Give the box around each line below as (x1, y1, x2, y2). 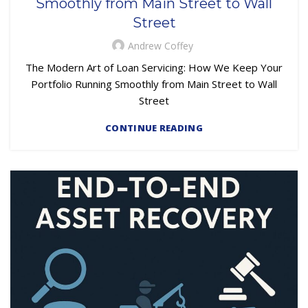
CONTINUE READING (105, 122, 203, 135)
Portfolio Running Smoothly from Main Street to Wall (31, 77, 277, 91)
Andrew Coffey (127, 39, 193, 53)
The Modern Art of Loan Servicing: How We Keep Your (25, 60, 283, 75)
